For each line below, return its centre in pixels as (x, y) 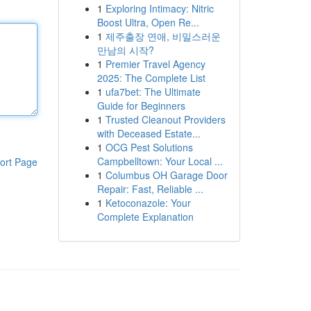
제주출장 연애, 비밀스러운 (163, 36)
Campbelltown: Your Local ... (160, 161)
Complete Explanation (145, 217)
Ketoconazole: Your (148, 203)
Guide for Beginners (141, 106)
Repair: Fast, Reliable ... (150, 189)
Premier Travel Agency (155, 64)
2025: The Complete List (151, 78)
